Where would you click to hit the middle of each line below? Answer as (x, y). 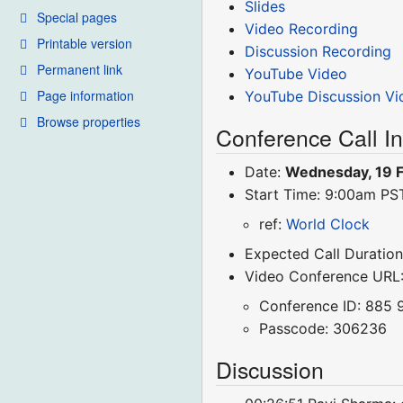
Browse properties (89, 121)
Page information (85, 95)
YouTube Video (296, 74)
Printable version (85, 43)
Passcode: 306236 (323, 329)
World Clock (328, 224)
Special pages (77, 17)
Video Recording (302, 29)
